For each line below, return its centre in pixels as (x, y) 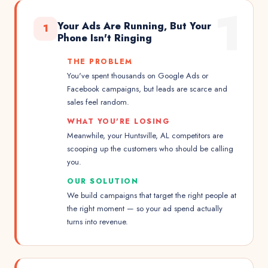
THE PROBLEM (100, 62)
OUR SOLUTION (103, 181)
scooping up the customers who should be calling (150, 149)
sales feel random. (98, 102)
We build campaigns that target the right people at (152, 195)
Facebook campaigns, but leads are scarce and (147, 89)
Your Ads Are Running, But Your (134, 26)
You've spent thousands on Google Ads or (138, 76)
